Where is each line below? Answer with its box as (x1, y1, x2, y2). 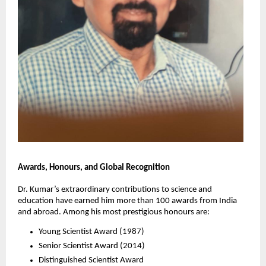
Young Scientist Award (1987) (39, 227, 146, 237)
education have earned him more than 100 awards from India (17, 196, 237, 205)
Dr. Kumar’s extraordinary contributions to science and (17, 185, 212, 194)
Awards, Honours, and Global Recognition (17, 163, 170, 172)
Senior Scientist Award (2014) (39, 242, 147, 251)
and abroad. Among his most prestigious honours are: (17, 207, 211, 217)
